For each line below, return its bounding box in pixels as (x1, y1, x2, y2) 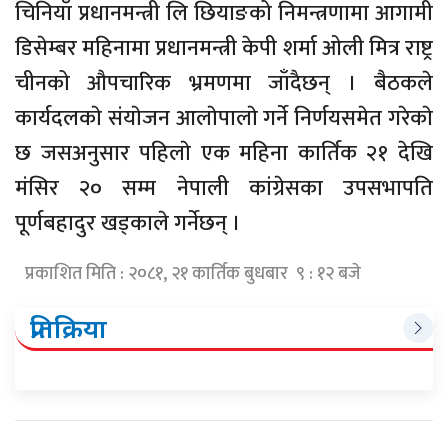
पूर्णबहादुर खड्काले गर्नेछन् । (15, 205, 241, 243)
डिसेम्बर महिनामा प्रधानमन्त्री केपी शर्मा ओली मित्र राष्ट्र (15, 30, 433, 68)
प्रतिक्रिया (30, 310, 107, 347)
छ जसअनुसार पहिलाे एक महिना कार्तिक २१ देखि (15, 135, 433, 173)
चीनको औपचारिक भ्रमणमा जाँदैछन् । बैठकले (15, 65, 433, 103)
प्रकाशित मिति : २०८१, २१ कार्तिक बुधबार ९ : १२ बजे (25, 259, 361, 290)
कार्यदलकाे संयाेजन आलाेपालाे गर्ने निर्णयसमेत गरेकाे (15, 100, 433, 138)
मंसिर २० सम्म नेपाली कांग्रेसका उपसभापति (15, 170, 433, 208)
